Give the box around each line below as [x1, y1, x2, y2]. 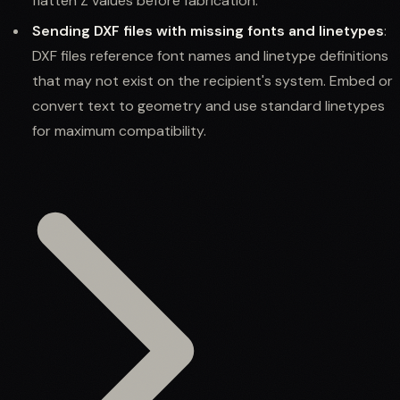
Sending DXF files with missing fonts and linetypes [32, 21, 384, 40]
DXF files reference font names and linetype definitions [32, 46, 388, 65]
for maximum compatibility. [32, 121, 206, 140]
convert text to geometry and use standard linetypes [32, 96, 385, 115]
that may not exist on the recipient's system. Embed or [32, 71, 393, 90]
